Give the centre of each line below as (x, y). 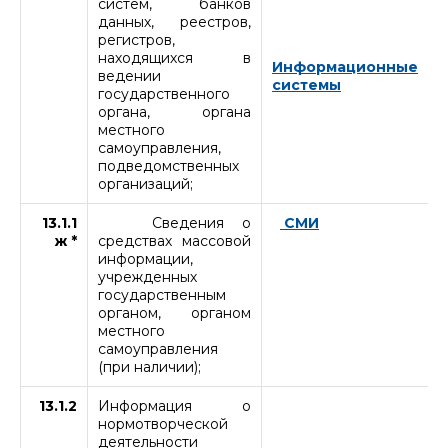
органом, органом (174, 312)
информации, (145, 258)
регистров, (136, 39)
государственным (162, 294)
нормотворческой (163, 423)
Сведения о (174, 222)
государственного (164, 93)
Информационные (345, 66)
